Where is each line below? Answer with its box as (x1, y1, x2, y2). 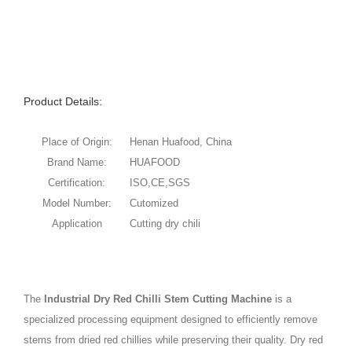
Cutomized (130, 196, 178, 209)
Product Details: (24, 94, 102, 108)
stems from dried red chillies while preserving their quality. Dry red (24, 333, 323, 346)
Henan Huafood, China (130, 135, 232, 148)
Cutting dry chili (130, 217, 200, 229)
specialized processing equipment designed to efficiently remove (24, 313, 317, 325)
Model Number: (42, 196, 112, 209)
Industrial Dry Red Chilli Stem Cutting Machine (44, 292, 272, 305)
